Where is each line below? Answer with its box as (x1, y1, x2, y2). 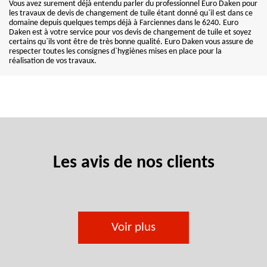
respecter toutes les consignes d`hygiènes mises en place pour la (9, 47, 222, 56)
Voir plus (111, 221, 156, 234)
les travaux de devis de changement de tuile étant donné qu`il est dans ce (9, 9, 253, 18)
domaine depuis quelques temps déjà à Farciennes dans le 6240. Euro (9, 18, 238, 27)
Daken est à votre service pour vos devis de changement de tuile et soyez (9, 28, 252, 37)
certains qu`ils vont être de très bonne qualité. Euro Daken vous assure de (9, 38, 253, 46)
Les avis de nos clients (52, 154, 215, 172)
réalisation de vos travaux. (9, 57, 97, 66)
